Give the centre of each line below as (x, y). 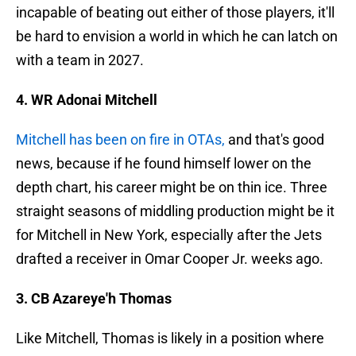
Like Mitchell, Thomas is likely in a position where (170, 339)
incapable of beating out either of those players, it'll (175, 13)
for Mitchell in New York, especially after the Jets (169, 235)
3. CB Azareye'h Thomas (94, 299)
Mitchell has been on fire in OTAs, (120, 140)
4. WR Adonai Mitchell (87, 100)
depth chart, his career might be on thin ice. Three (172, 188)
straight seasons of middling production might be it (175, 211)
